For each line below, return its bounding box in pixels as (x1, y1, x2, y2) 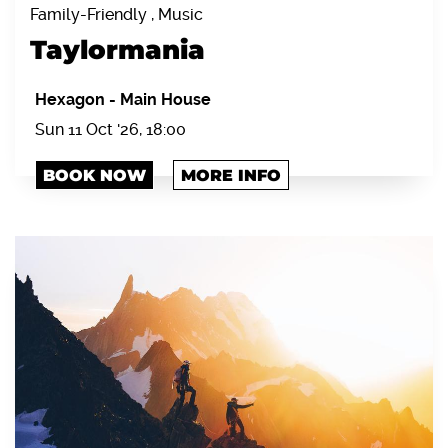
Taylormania (30, 34, 205, 67)
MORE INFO (181, 166, 281, 186)
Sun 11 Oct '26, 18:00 (35, 120, 186, 140)
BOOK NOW (43, 166, 146, 186)
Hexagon (35, 90, 109, 110)
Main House (120, 90, 211, 110)
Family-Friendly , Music (30, 5, 203, 25)
